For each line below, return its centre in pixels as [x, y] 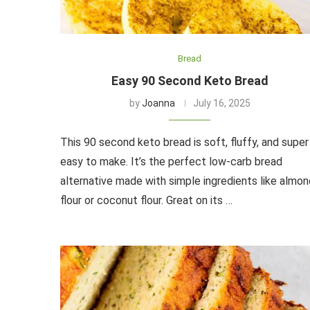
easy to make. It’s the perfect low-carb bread [171, 161]
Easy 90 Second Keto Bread [190, 80]
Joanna [158, 103]
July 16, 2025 [221, 103]
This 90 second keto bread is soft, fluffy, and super [184, 142]
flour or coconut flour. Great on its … [146, 200]
